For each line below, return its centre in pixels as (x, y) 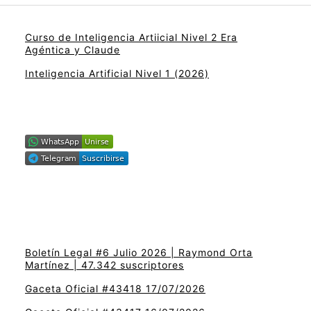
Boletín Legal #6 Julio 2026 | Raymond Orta (139, 253)
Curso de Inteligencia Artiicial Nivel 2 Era (131, 37)
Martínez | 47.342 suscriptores (104, 265)
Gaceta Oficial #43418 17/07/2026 (115, 289)
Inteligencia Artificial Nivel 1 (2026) (117, 73)
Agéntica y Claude (73, 49)
